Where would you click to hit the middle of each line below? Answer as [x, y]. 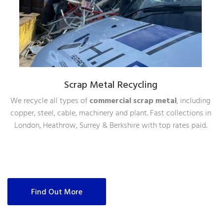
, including [194, 101]
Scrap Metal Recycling [110, 86]
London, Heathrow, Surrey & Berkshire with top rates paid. [110, 126]
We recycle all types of [50, 101]
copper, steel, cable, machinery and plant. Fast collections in [110, 114]
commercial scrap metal [133, 101]
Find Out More [57, 193]
